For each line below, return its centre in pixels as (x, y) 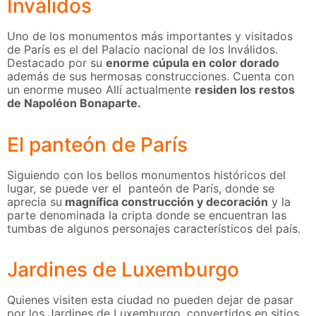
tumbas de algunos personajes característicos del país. (154, 228)
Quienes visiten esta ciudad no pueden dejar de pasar (150, 300)
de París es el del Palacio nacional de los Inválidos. (142, 50)
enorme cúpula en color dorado (193, 63)
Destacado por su (56, 63)
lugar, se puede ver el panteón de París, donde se (141, 188)
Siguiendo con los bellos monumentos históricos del (146, 175)
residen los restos (245, 90)
